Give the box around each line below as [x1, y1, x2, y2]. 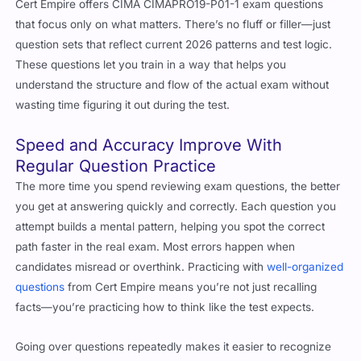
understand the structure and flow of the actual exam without [15, 67, 330, 81]
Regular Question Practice [15, 145, 217, 165]
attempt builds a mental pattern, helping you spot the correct [15, 209, 326, 222]
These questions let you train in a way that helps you [15, 47, 287, 60]
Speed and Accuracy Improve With [15, 124, 283, 144]
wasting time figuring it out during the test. [15, 87, 230, 101]
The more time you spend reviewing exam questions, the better [15, 168, 341, 182]
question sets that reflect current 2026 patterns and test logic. [15, 27, 333, 40]
